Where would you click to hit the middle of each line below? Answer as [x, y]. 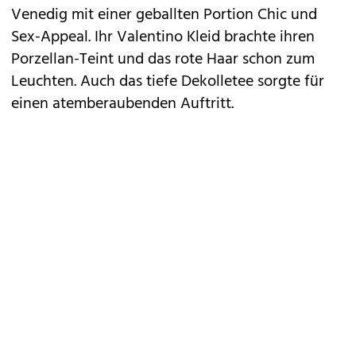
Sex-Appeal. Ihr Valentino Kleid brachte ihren [163, 37]
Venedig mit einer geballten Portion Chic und [164, 15]
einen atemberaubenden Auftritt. [122, 104]
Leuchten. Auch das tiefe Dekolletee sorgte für [168, 82]
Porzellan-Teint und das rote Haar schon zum [163, 60]
